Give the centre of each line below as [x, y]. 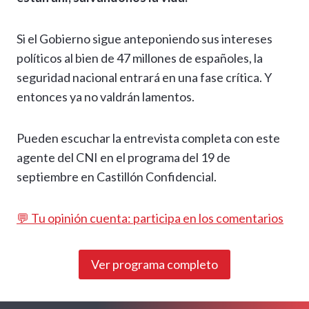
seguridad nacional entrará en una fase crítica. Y [144, 78]
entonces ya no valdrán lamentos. [106, 97]
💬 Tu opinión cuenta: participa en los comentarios [150, 218]
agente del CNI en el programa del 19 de [123, 158]
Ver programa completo [154, 265]
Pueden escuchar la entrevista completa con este [148, 138]
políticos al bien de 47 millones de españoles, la [140, 58]
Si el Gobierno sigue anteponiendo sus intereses [144, 39]
